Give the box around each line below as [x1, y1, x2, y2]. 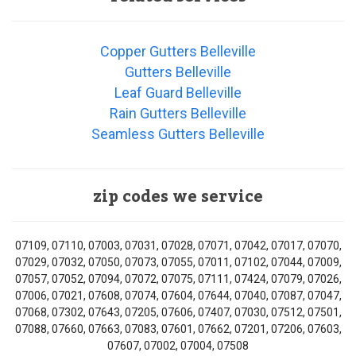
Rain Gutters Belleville [110, 105, 246, 122]
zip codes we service [93, 181, 263, 214]
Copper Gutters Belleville [100, 43, 256, 60]
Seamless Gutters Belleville [91, 126, 265, 143]
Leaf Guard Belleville [114, 84, 242, 102]
